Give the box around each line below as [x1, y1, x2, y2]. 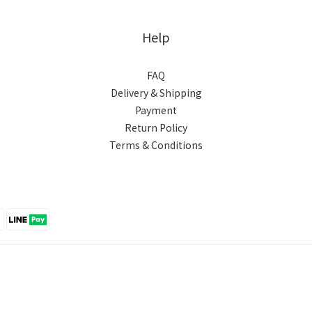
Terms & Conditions [109, 138, 203, 153]
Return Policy [125, 120, 187, 135]
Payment [135, 103, 177, 118]
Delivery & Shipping [110, 86, 202, 100]
